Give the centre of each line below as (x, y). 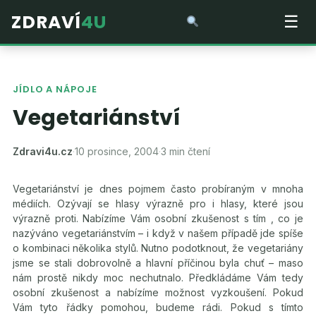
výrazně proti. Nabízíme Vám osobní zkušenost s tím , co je (158, 218)
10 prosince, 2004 (117, 151)
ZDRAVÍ (46, 22)
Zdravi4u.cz (43, 151)
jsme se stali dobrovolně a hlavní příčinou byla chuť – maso (158, 263)
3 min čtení (186, 151)
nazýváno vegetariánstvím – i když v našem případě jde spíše (158, 233)
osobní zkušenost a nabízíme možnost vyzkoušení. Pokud (158, 292)
